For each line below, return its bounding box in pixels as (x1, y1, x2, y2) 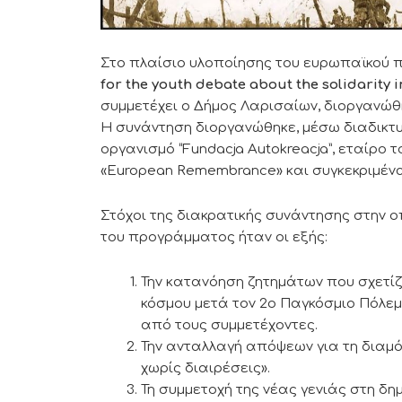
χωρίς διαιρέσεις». (141, 361, 270, 377)
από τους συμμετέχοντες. (141, 318, 318, 334)
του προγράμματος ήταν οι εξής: (100, 230, 328, 246)
